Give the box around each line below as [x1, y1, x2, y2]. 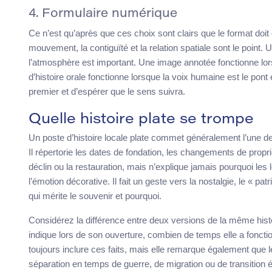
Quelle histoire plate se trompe [29, 112, 254, 127]
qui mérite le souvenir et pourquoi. [29, 191, 161, 202]
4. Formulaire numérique [29, 8, 177, 21]
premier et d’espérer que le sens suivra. [29, 86, 185, 97]
